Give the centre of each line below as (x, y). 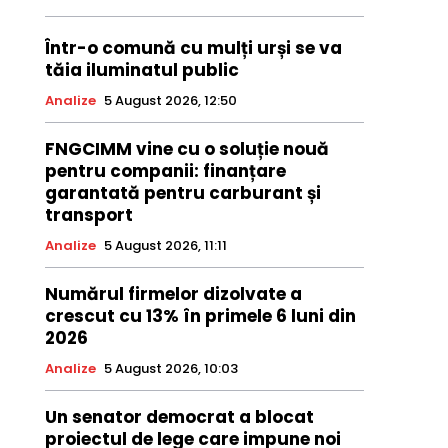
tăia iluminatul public (141, 70)
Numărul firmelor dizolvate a (173, 294)
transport (88, 215)
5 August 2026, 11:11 (165, 246)
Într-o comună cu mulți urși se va (193, 48)
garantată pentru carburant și (182, 193)
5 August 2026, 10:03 (170, 369)
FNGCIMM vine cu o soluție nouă (186, 149)
